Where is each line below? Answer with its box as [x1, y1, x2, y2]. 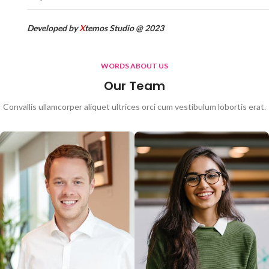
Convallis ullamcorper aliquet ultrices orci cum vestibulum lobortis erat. [3, 101, 266, 112]
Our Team [104, 77, 165, 94]
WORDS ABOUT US [101, 61, 168, 70]
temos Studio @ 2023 [84, 23, 164, 33]
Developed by [26, 23, 79, 33]
